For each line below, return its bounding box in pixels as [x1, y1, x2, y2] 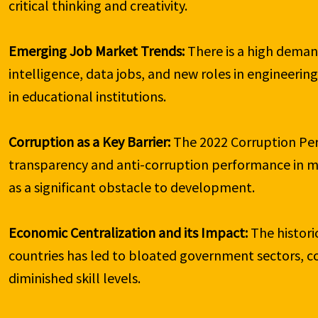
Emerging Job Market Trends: [9, 42, 185, 60]
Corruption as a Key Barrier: [9, 133, 171, 151]
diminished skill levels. [9, 269, 141, 287]
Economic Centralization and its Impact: [9, 224, 248, 242]
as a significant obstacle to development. [9, 178, 256, 197]
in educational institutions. [9, 87, 167, 106]
